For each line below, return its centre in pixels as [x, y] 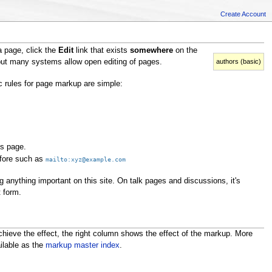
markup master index [82, 246]
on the [185, 50]
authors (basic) [239, 61]
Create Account [243, 14]
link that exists [101, 50]
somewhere [151, 50]
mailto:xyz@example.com [86, 159]
